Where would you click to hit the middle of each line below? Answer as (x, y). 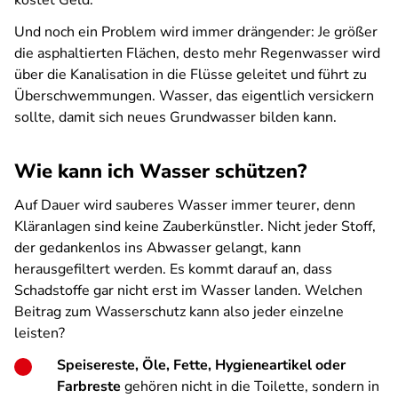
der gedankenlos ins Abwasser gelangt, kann (158, 248)
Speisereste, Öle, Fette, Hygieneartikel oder (201, 365)
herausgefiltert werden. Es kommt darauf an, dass (173, 269)
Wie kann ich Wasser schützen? (160, 171)
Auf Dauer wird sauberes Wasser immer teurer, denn (185, 205)
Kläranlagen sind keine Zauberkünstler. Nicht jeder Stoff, (195, 227)
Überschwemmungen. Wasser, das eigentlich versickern (194, 96)
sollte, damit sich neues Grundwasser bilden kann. (175, 117)
